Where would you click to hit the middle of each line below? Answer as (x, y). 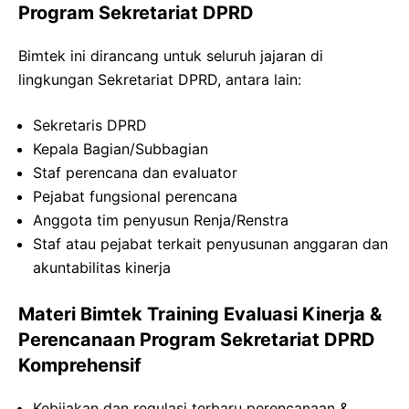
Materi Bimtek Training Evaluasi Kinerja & (200, 314)
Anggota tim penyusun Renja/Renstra (161, 220)
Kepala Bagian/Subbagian (121, 148)
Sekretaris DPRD (90, 125)
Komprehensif (80, 365)
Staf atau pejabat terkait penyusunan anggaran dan (210, 243)
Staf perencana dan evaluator (135, 172)
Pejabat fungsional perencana (135, 196)
